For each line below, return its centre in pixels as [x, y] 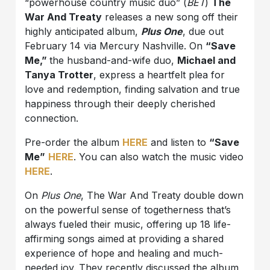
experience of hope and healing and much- [124, 253]
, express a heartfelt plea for [159, 75]
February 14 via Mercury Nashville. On [115, 46]
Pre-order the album [74, 143]
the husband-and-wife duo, [114, 61]
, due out [203, 32]
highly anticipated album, [83, 32]
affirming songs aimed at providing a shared [124, 239]
